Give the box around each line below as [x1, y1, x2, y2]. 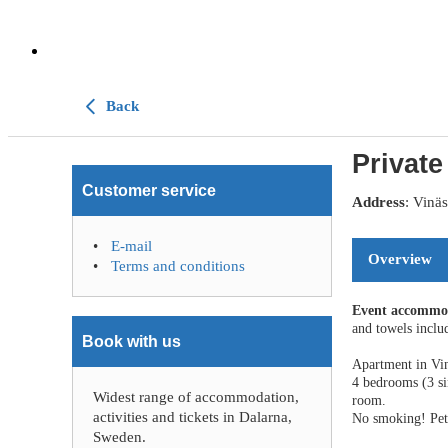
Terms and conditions [111, 258, 245, 274]
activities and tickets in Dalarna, [93, 409, 292, 425]
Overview [368, 250, 432, 267]
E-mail [111, 238, 152, 254]
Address [352, 194, 405, 210]
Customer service [82, 182, 216, 199]
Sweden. [93, 429, 146, 445]
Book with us [82, 333, 181, 350]
